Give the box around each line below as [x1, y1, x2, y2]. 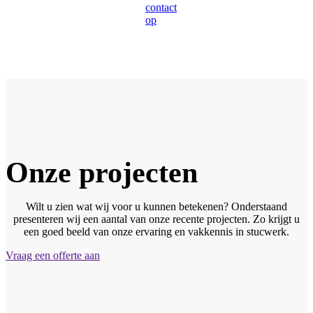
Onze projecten [6, 156, 198, 189]
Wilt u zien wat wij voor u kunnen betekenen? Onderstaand [26, 201, 287, 213]
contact [145, 1, 177, 14]
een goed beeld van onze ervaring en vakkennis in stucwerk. [24, 226, 289, 238]
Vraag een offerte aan [6, 249, 100, 262]
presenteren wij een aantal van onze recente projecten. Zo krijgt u [13, 213, 300, 226]
